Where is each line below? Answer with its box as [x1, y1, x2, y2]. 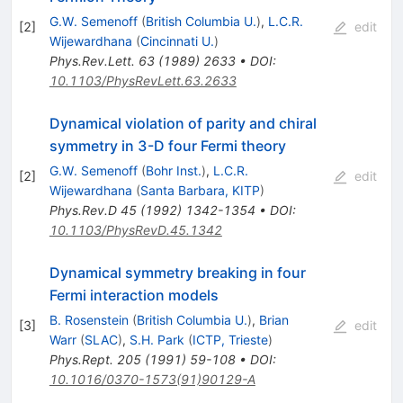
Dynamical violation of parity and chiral [49, 113, 317, 132]
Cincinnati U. [139, 32, 214, 49]
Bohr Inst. [145, 162, 201, 178]
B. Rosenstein [49, 311, 129, 327]
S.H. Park [129, 331, 184, 347]
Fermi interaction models [49, 285, 219, 304]
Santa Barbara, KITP [139, 182, 260, 198]
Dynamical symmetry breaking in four [49, 263, 306, 282]
